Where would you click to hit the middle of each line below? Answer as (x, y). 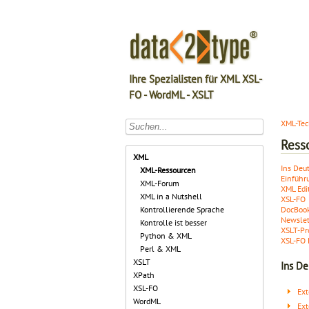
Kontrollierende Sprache (182, 209)
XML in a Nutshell (171, 196)
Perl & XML (160, 249)
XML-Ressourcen (168, 170)
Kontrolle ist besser (173, 222)
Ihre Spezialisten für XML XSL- (196, 79)
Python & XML (166, 236)
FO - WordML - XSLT (171, 95)
